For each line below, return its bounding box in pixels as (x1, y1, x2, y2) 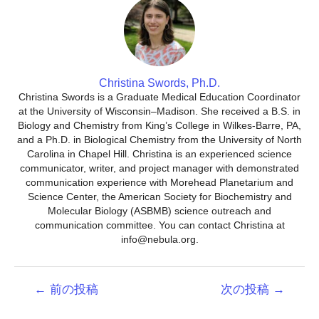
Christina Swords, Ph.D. (99, 77, 220, 90)
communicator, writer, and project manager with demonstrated (20, 162, 299, 174)
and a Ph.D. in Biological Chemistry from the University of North (17, 134, 302, 146)
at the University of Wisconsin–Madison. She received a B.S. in (19, 105, 300, 117)
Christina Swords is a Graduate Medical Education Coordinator (19, 91, 300, 103)
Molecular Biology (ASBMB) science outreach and (48, 205, 271, 217)
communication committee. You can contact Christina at (34, 219, 285, 231)
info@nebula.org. (120, 234, 199, 246)
